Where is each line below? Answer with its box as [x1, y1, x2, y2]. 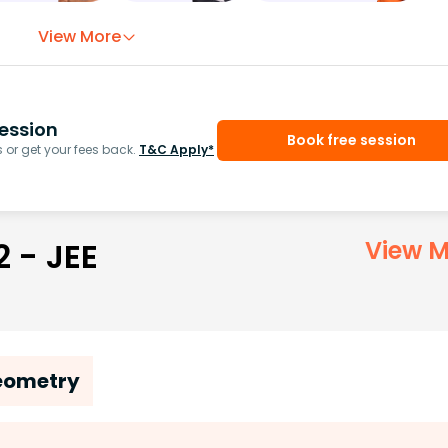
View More [38, 25, 121, 49]
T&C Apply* [139, 140, 214, 158]
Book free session [286, 129, 416, 150]
